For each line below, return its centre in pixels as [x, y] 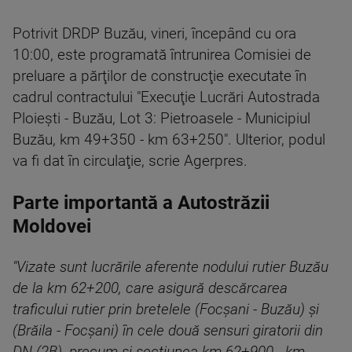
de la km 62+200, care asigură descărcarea [150, 288]
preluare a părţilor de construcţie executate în [159, 76]
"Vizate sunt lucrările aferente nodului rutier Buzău [170, 267]
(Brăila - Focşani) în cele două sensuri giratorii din [168, 331]
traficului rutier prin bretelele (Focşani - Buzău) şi [166, 310]
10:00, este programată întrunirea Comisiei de [162, 55]
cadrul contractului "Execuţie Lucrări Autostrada [166, 97]
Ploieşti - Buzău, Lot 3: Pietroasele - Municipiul [161, 119]
